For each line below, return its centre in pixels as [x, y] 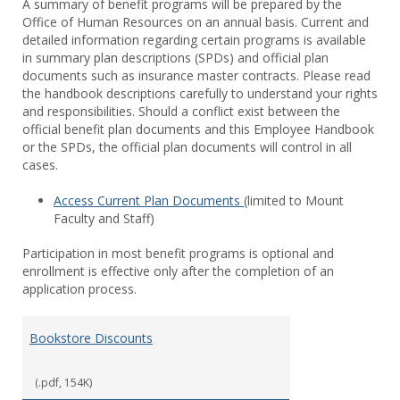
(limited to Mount [294, 200]
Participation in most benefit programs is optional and [178, 254]
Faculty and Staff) [106, 218]
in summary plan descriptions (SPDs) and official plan [175, 58]
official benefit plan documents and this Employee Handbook [198, 129]
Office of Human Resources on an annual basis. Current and [196, 22]
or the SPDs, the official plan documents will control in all [187, 147]
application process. [79, 289]
